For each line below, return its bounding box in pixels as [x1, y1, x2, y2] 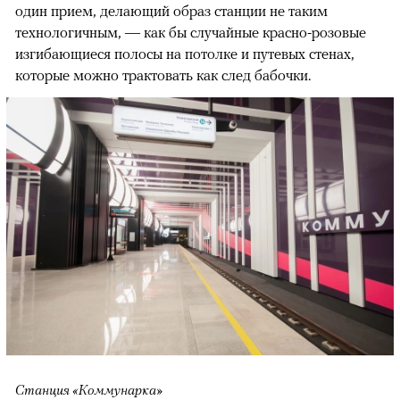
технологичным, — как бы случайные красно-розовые [15, 22, 366, 41]
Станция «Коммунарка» [15, 381, 162, 398]
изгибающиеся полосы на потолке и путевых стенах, [15, 44, 354, 62]
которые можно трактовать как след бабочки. [15, 65, 311, 84]
